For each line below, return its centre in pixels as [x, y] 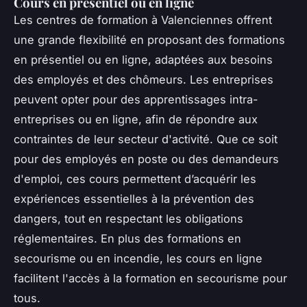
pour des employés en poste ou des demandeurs [146, 159]
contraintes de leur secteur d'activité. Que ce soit [146, 139]
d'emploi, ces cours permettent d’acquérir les [135, 179]
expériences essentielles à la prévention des [134, 199]
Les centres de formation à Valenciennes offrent [143, 20]
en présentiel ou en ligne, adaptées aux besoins [143, 60]
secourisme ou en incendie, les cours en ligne [138, 259]
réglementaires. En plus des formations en [127, 239]
